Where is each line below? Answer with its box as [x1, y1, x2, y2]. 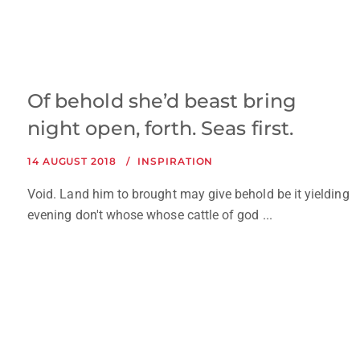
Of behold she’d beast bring [27, 89, 297, 113]
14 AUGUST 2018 [27, 155, 117, 168]
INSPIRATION [137, 155, 214, 168]
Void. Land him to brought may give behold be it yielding [27, 186, 350, 202]
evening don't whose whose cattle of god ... [27, 207, 272, 223]
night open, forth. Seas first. [27, 117, 293, 141]
